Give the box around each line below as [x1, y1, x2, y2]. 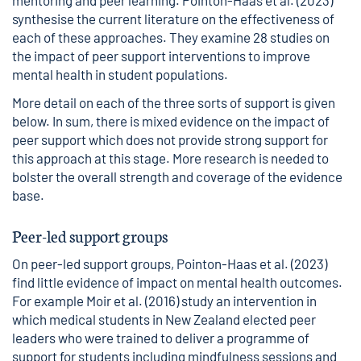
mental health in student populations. [12, 66, 228, 82]
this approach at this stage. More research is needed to [12, 150, 329, 166]
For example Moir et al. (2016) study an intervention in [12, 293, 317, 309]
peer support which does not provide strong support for [12, 131, 328, 147]
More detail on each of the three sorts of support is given [12, 94, 335, 110]
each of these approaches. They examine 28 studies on [12, 29, 330, 45]
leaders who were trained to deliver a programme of [12, 330, 309, 346]
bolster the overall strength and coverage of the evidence [12, 168, 342, 185]
